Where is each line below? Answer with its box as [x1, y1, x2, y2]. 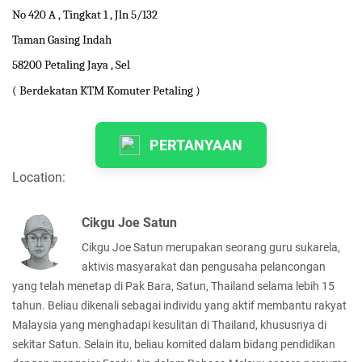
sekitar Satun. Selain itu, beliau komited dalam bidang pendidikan [12, 337, 335, 351]
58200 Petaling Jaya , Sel [12, 57, 130, 73]
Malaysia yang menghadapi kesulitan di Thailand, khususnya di [12, 318, 326, 331]
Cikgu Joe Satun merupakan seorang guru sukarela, [82, 240, 340, 254]
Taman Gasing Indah [12, 32, 112, 48]
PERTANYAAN [149, 136, 242, 154]
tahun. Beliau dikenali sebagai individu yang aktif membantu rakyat [12, 298, 347, 312]
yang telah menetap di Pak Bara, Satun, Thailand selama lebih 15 [12, 279, 335, 293]
